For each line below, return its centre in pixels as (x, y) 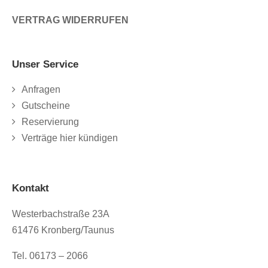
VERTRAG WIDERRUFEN (70, 20)
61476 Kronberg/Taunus (63, 230)
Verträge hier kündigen (70, 138)
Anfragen (41, 89)
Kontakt (31, 188)
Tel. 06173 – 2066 (50, 255)
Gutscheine (46, 105)
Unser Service (45, 64)
